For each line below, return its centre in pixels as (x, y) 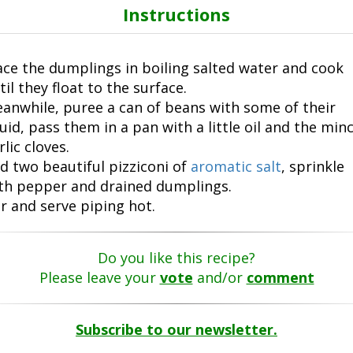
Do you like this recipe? (176, 258)
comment (280, 278)
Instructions (176, 15)
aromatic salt (236, 167)
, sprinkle (312, 167)
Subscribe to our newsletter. (176, 330)
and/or (219, 278)
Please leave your (99, 278)
